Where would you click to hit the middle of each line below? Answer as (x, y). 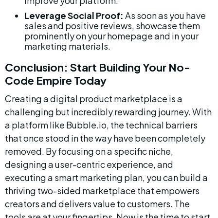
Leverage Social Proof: (74, 15)
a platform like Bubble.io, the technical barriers (102, 125)
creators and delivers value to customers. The (98, 204)
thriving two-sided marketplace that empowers (103, 191)
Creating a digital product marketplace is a (94, 99)
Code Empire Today (56, 80)
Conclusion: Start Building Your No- (98, 67)
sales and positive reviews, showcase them (113, 26)
